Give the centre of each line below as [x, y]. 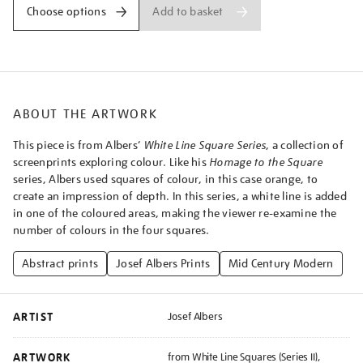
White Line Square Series [205, 145]
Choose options [66, 11]
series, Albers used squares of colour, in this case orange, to [166, 179]
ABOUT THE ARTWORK [85, 114]
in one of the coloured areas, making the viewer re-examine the [175, 213]
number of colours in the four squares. [111, 230]
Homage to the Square [266, 162]
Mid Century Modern [281, 263]
